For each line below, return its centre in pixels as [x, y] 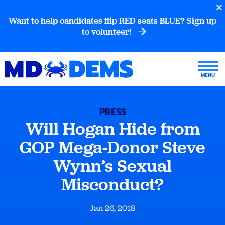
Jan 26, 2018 [113, 208]
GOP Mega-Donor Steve [113, 147]
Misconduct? [113, 184]
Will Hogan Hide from [113, 129]
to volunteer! [107, 32]
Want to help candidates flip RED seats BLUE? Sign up [113, 21]
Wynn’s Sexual [113, 166]
